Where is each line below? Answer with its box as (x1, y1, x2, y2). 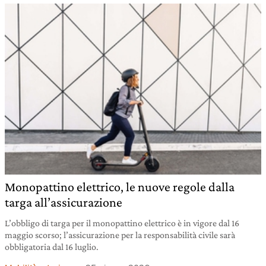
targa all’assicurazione (5, 194, 122, 210)
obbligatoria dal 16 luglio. (5, 241, 99, 252)
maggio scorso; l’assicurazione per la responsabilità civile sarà (5, 229, 235, 240)
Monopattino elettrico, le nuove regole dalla (5, 179, 235, 194)
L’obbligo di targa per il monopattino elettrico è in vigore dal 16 (5, 217, 239, 228)
